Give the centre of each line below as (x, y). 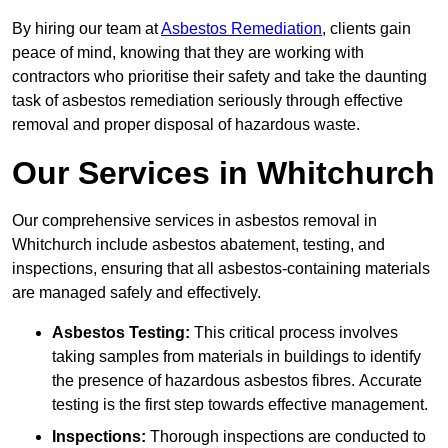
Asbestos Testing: (121, 333)
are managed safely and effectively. (136, 293)
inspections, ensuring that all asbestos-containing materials (221, 269)
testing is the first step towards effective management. (240, 405)
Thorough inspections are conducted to (286, 437)
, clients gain (366, 29)
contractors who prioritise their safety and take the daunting (219, 77)
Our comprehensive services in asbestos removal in (194, 221)
